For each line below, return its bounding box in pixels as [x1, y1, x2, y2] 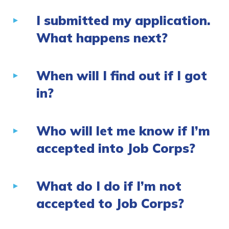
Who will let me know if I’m [36, 123, 210, 139]
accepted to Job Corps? [36, 195, 184, 212]
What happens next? [36, 30, 168, 46]
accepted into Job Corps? [36, 140, 195, 156]
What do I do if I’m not [36, 178, 181, 194]
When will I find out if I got [36, 67, 207, 84]
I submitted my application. [36, 12, 211, 29]
